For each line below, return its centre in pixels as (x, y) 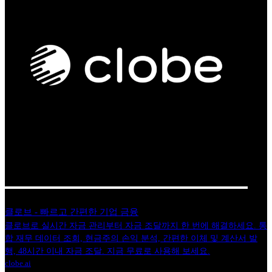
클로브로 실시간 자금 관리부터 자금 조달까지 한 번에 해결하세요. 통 (136, 225)
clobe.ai (18, 263)
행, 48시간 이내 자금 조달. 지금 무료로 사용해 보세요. (107, 251)
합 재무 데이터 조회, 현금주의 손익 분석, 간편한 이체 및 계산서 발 (131, 238)
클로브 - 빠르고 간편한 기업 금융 (72, 212)
